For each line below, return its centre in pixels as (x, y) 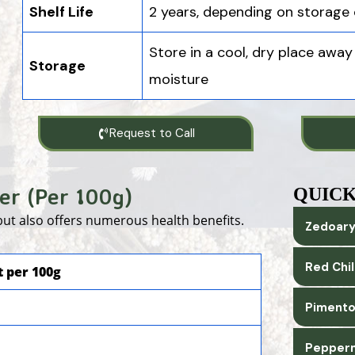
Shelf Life (61, 11)
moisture (179, 79)
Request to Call (152, 133)
